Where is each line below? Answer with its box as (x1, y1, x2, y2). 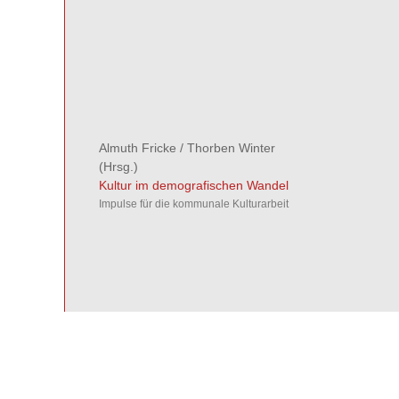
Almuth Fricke (98, 141, 176, 155)
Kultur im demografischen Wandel (98, 178, 289, 192)
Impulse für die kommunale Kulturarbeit (98, 198, 289, 210)
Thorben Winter (186, 141, 275, 155)
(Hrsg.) (98, 159, 138, 174)
